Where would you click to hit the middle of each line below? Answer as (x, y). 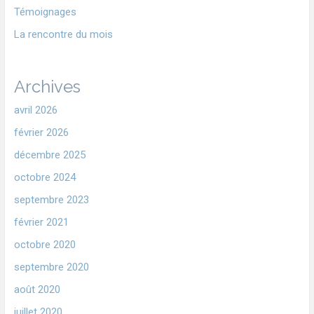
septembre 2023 (51, 199)
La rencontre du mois (63, 34)
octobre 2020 (45, 244)
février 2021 (41, 222)
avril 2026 (35, 110)
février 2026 (41, 132)
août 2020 (37, 289)
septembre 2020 (51, 267)
